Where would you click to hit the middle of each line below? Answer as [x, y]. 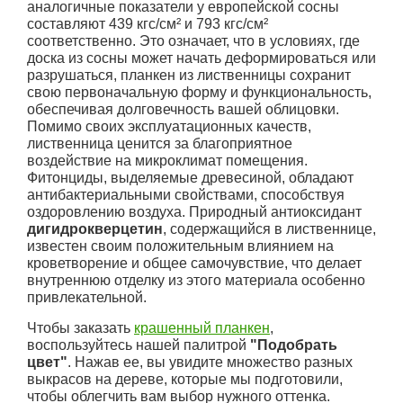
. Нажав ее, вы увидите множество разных [210, 362]
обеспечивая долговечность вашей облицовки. [183, 109]
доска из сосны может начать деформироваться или [201, 58]
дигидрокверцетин [95, 228]
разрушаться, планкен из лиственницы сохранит [189, 75]
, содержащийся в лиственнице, [269, 228]
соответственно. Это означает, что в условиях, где [193, 40]
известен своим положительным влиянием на [180, 246]
